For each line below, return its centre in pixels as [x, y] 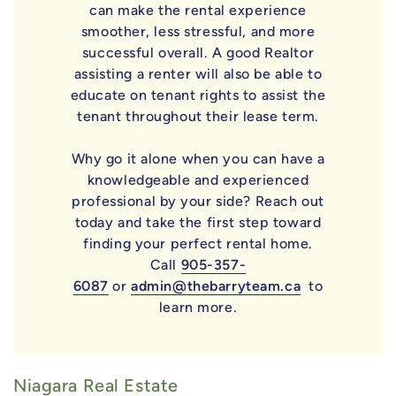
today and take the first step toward [198, 222]
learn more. [198, 307]
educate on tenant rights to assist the [198, 95]
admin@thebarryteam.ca [216, 286]
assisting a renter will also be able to [198, 73]
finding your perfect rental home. [198, 243]
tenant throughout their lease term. [198, 116]
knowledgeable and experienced [198, 179]
